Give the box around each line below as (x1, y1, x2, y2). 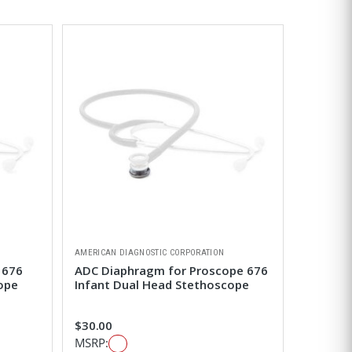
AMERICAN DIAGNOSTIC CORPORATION (74, 247, 225, 258)
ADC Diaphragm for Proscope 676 (74, 262, 268, 279)
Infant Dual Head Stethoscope (74, 277, 249, 293)
